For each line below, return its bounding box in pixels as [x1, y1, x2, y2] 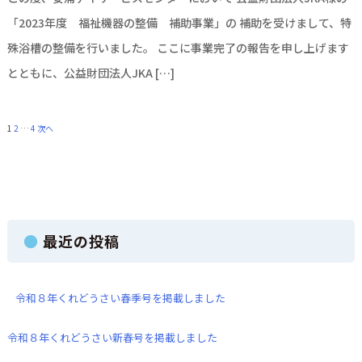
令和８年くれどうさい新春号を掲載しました [6, 330, 217, 345]
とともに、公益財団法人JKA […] [6, 65, 175, 81]
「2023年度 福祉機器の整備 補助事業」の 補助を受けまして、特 [6, 15, 351, 31]
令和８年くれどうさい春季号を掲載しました [15, 290, 225, 305]
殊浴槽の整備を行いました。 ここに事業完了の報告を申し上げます [6, 40, 349, 56]
